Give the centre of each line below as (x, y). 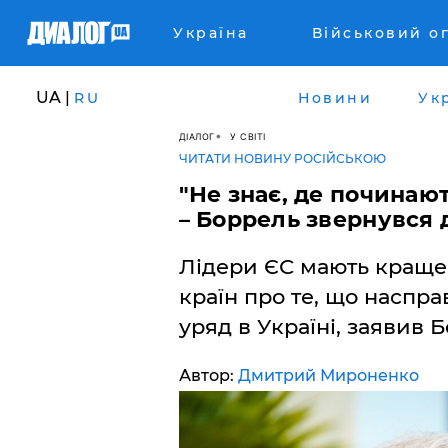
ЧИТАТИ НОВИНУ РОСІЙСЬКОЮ (282, 158)
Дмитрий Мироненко (328, 375)
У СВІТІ (248, 136)
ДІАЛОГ (196, 136)
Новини (335, 97)
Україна (211, 33)
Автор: (208, 375)
